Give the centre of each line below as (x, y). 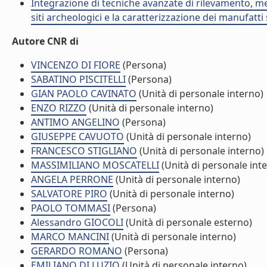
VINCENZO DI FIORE (76, 65)
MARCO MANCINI (70, 237)
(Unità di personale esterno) (188, 222)
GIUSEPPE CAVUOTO (77, 136)
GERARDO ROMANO (77, 251)
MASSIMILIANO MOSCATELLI (95, 165)
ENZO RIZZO (59, 108)
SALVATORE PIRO (69, 194)
